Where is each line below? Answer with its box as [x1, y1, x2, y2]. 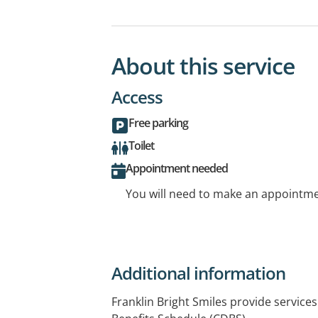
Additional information [111, 261, 285, 285]
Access [111, 84, 163, 109]
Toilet [128, 137, 154, 153]
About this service [111, 50, 295, 81]
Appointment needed [126, 160, 228, 176]
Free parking [128, 114, 188, 131]
